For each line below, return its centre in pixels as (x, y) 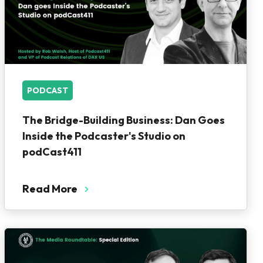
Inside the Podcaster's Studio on (104, 136)
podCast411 (52, 152)
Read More (50, 189)
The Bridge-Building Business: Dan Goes (123, 120)
